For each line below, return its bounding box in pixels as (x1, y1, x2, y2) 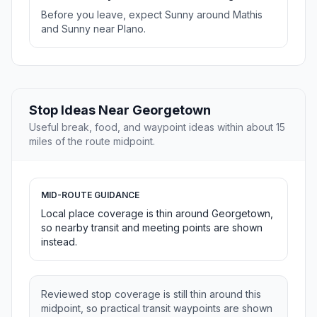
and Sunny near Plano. (41, 23, 146, 35)
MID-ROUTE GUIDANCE (41, 190, 139, 201)
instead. (41, 236, 77, 248)
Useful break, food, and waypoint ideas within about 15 (29, 121, 285, 134)
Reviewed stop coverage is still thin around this (41, 288, 261, 301)
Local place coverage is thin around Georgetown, (41, 207, 273, 220)
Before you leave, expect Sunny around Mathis (41, 8, 263, 21)
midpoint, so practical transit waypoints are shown (41, 302, 272, 315)
